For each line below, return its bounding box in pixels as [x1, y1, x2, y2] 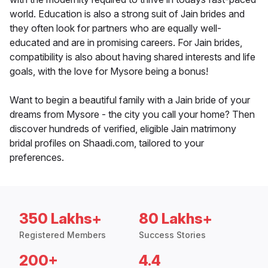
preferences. [10, 151, 64, 164]
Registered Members [19, 230, 106, 240]
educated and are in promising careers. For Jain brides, [10, 36, 242, 49]
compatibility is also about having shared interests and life [10, 51, 255, 63]
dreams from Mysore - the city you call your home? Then [10, 108, 255, 121]
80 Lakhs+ [139, 210, 212, 228]
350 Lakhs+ [19, 210, 102, 228]
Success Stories [139, 230, 206, 240]
